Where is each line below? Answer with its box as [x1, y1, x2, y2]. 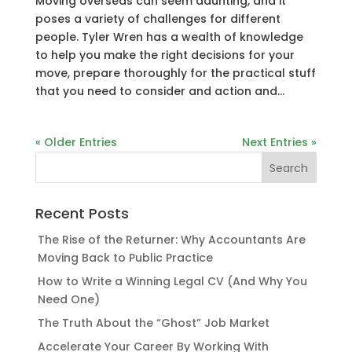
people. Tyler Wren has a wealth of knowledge [35, 29, 303, 46]
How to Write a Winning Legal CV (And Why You [37, 273, 307, 290]
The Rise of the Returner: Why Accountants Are [37, 232, 306, 248]
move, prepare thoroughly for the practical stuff [35, 65, 316, 82]
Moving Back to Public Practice [37, 250, 213, 266]
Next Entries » [242, 134, 317, 151]
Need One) [37, 291, 100, 308]
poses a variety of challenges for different [35, 11, 280, 27]
